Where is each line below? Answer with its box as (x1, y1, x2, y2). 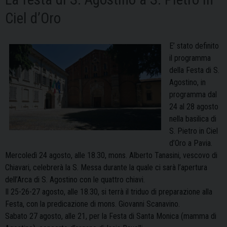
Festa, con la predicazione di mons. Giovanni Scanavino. (5, 199, 180, 209)
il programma (169, 53, 211, 63)
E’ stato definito (169, 41, 219, 51)
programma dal (169, 90, 217, 100)
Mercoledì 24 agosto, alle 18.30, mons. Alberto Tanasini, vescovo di (5, 150, 217, 161)
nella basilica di (169, 114, 216, 124)
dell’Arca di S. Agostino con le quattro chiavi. (5, 175, 145, 185)
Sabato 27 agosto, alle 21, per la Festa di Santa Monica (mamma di (5, 211, 216, 221)
